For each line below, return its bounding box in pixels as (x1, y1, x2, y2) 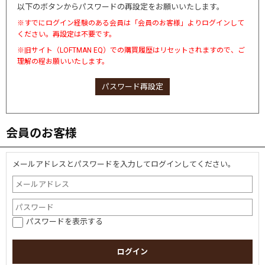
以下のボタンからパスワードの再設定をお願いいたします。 (17, 2, 224, 12)
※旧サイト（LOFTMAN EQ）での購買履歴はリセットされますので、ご (17, 46, 245, 55)
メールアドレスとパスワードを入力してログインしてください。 (12, 160, 235, 169)
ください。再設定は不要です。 (17, 30, 116, 39)
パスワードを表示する (26, 217, 103, 227)
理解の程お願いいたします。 (17, 57, 109, 66)
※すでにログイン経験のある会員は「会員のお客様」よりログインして (17, 19, 244, 28)
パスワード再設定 (102, 82, 163, 92)
